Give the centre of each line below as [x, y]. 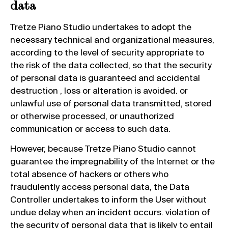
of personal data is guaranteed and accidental [105, 77]
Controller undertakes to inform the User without [108, 199]
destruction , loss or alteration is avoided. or [99, 90]
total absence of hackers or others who [89, 174]
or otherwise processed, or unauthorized [92, 116]
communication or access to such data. [90, 128]
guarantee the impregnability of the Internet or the [112, 161]
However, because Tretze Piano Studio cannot [103, 149]
